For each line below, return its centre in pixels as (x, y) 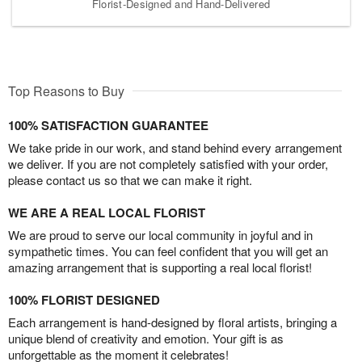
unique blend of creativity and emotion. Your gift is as (146, 338)
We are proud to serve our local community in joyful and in (160, 234)
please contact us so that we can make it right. (130, 179)
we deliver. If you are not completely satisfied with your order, (168, 163)
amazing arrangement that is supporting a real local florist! (160, 267)
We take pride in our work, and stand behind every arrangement (175, 147)
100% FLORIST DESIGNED (84, 299)
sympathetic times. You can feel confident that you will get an (168, 250)
